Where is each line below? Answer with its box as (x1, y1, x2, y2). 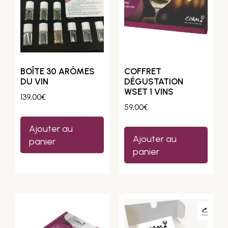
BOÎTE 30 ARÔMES (20, 66, 95, 76)
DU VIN (20, 76, 48, 87)
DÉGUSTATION (124, 76, 183, 87)
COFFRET (124, 66, 161, 76)
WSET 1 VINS (124, 86, 174, 97)
